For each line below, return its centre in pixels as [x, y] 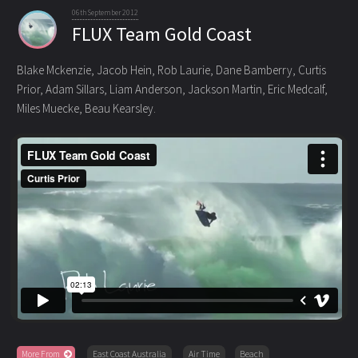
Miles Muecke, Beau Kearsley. [86, 108]
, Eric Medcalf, [294, 89]
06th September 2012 [105, 13]
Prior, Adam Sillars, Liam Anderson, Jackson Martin [139, 89]
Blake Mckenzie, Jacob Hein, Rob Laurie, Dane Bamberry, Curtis [171, 70]
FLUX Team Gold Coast [162, 34]
